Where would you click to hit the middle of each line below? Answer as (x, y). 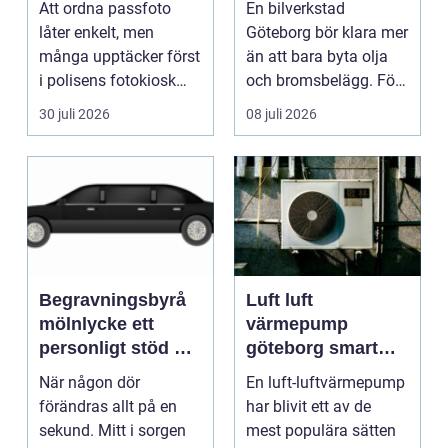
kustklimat (290, 395)
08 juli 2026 (281, 113)
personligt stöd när (120, 347)
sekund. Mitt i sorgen (112, 430)
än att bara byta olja (317, 56)
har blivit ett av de (308, 406)
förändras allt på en (108, 406)
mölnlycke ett (85, 323)
